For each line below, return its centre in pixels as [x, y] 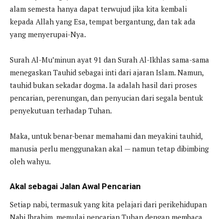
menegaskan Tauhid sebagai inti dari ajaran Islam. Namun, [107, 73]
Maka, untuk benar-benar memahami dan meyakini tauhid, [106, 136]
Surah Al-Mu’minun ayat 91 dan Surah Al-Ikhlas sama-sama [109, 60]
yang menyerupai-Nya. [48, 34]
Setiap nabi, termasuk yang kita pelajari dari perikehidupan [108, 205]
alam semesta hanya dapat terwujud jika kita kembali [98, 9]
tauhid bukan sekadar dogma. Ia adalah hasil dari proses [103, 85]
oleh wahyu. [30, 162]
